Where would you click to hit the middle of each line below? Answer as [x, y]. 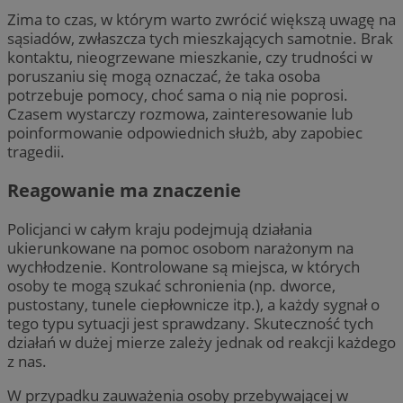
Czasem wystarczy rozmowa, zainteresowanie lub [180, 114]
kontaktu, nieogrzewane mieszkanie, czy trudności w [190, 58]
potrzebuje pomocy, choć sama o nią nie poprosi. [178, 95]
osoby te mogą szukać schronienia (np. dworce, [171, 286]
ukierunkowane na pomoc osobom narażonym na [180, 248]
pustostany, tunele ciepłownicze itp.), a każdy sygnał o [193, 305]
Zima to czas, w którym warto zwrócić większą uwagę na [201, 20]
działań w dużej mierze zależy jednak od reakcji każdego [201, 343]
